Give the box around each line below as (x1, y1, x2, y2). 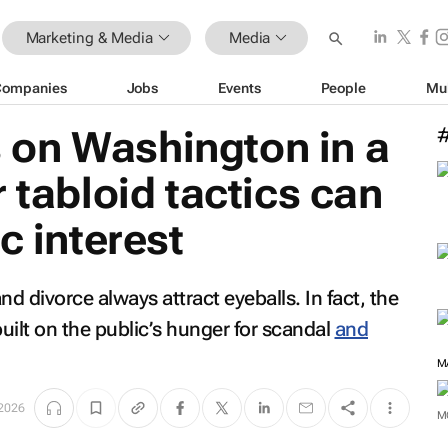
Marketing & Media (25, 28, 153, 47)
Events (218, 79, 261, 96)
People (320, 79, 366, 96)
